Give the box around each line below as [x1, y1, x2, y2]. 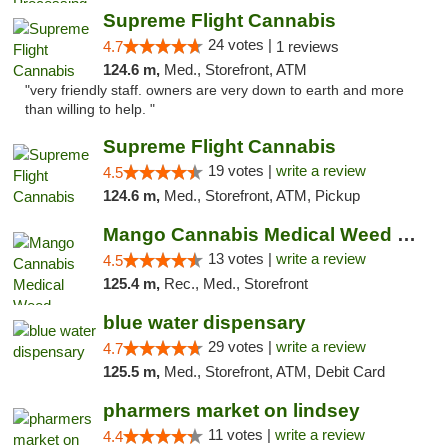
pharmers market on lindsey [102, 400, 360, 421]
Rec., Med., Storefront [163, 275, 308, 292]
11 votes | [207, 426, 275, 443]
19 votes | [207, 162, 276, 179]
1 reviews [275, 38, 339, 55]
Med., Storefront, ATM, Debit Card [163, 363, 385, 380]
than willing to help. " [25, 102, 155, 117]
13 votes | [207, 250, 276, 267]
